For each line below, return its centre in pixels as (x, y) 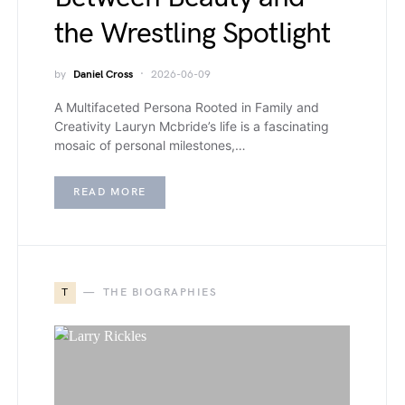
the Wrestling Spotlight (193, 33)
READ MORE (110, 192)
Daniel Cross (103, 74)
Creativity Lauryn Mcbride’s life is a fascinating (192, 126)
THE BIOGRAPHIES (160, 292)
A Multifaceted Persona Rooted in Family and (187, 107)
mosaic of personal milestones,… (150, 145)
